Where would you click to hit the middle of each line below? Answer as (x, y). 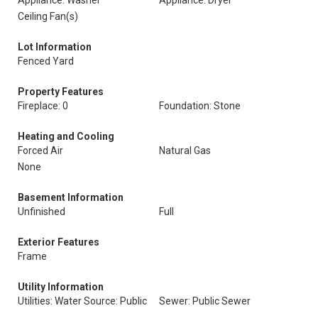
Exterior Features (59, 242)
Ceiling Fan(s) (48, 16)
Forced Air (40, 150)
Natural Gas (185, 150)
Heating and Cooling (66, 136)
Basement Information (71, 197)
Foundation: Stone (200, 106)
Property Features (61, 92)
